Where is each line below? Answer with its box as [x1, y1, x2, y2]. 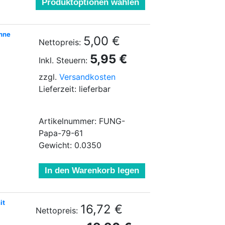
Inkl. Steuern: [39, 55, 87, 65]
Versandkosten [59, 72, 116, 82]
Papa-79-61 [39, 128, 83, 138]
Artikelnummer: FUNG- [39, 116, 125, 126]
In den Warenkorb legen [45, 166, 139, 175]
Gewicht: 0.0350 [39, 140, 101, 150]
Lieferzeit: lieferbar [39, 84, 110, 94]
